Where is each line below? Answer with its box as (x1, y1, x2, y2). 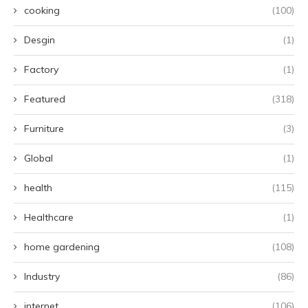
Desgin (24, 34, 55, 47)
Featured (24, 93, 65, 106)
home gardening (24, 241, 100, 254)
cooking (24, 4, 60, 17)
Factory (24, 63, 58, 76)
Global (24, 152, 53, 165)
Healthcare (24, 211, 74, 224)
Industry (24, 270, 60, 283)
